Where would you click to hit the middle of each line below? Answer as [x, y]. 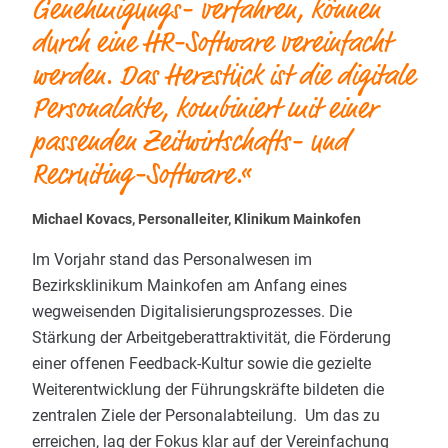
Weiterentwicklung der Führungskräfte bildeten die [208, 389]
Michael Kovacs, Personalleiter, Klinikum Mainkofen [196, 219]
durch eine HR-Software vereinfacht [211, 43]
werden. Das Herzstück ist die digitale [223, 76]
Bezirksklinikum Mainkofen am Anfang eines [189, 285]
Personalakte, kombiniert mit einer [204, 109]
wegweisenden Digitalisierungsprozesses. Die [192, 311]
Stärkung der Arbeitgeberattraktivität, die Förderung [211, 337]
